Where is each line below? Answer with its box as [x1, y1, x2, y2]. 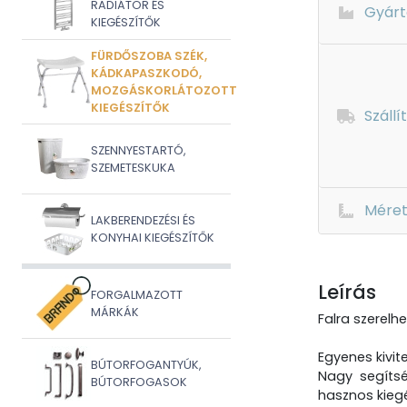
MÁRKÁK [91, 304, 139, 320]
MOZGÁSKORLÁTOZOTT [91, 83, 237, 98]
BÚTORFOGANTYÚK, [91, 357, 202, 372]
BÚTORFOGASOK [91, 374, 187, 390]
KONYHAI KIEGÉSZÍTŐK [91, 230, 214, 245]
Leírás [318, 279, 376, 305]
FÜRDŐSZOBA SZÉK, [91, 48, 207, 64]
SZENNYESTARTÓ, [91, 143, 186, 158]
